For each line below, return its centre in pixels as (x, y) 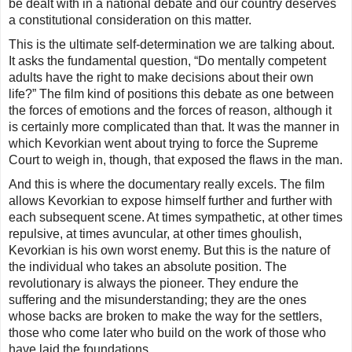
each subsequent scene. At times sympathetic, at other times (176, 218)
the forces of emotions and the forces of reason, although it (170, 111)
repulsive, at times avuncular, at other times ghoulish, (155, 234)
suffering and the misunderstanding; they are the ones (158, 300)
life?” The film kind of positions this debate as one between (171, 94)
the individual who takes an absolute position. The (148, 267)
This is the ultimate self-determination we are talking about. (172, 45)
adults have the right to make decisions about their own (161, 78)
